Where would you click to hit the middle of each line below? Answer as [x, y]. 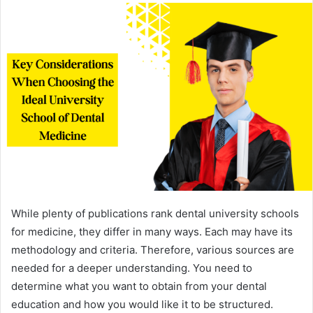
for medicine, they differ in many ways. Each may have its [152, 232]
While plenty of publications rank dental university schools [155, 214]
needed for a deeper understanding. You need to [132, 268]
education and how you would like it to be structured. [142, 305]
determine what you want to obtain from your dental [139, 286]
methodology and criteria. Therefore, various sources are [153, 250]
